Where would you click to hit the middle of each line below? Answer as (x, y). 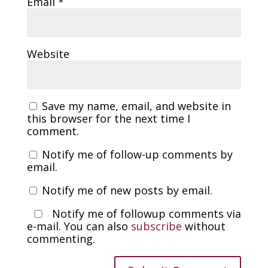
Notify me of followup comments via (145, 213)
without (203, 226)
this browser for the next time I (108, 118)
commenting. (61, 238)
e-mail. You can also (79, 226)
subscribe (156, 226)
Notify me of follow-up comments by (137, 154)
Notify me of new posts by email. (127, 190)
